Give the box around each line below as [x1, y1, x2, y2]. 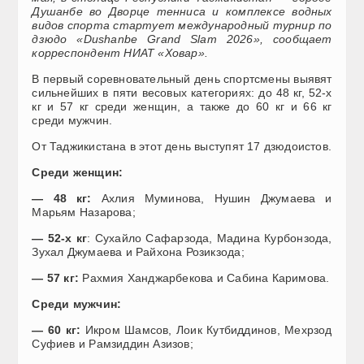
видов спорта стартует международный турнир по [32, 18, 332, 32]
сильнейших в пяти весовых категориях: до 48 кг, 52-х [32, 85, 332, 99]
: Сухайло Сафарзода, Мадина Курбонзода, [87, 231, 332, 245]
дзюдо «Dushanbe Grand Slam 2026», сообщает [32, 32, 332, 45]
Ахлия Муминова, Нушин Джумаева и [91, 191, 332, 205]
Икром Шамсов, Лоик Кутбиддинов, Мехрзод [80, 323, 332, 336]
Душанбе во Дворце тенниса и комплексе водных [32, 4, 332, 18]
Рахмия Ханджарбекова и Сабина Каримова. [79, 271, 330, 284]
